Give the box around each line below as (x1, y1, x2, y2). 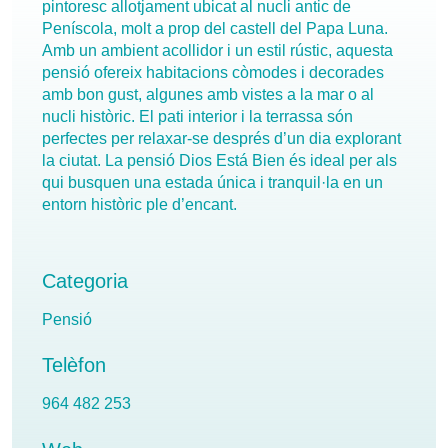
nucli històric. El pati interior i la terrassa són (42, 108, 353, 126)
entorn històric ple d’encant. (42, 196, 237, 214)
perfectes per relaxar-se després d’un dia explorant (42, 130, 401, 148)
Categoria (42, 269, 128, 292)
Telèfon (42, 354, 106, 377)
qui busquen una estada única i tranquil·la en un (42, 174, 383, 192)
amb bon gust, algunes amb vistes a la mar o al (42, 86, 374, 104)
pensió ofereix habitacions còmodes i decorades (42, 64, 384, 82)
